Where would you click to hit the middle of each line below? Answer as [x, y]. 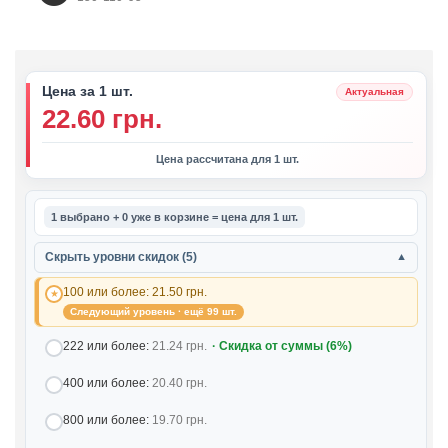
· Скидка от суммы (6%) [282, 346]
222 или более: [107, 346]
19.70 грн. [179, 420]
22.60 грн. [102, 119]
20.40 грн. [179, 383]
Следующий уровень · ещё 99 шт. [153, 311]
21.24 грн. [179, 346]
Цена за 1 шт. [87, 91]
